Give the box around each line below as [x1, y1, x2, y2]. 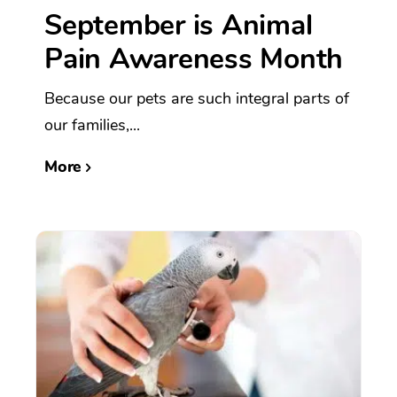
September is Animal [44, 5, 313, 44]
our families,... [44, 113, 140, 136]
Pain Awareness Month [44, 39, 343, 78]
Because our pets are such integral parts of [44, 87, 349, 109]
